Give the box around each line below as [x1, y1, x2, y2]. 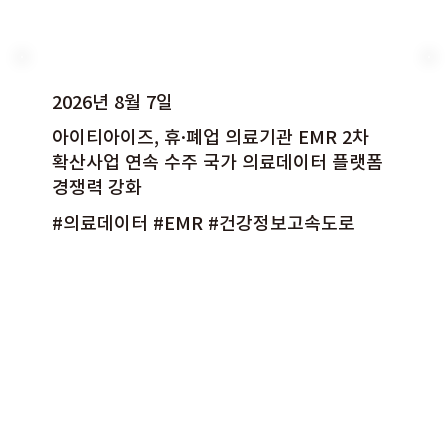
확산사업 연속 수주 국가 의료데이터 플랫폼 [52, 148, 384, 176]
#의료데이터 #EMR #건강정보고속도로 [52, 208, 356, 236]
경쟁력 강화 [52, 173, 143, 201]
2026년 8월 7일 [52, 88, 174, 116]
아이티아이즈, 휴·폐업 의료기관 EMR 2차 [52, 123, 370, 151]
